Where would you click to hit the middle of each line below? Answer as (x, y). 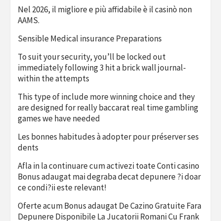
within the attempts (54, 78)
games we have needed (59, 118)
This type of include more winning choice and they (106, 96)
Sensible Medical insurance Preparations (90, 38)
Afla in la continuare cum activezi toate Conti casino (109, 166)
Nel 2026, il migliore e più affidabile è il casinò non (105, 9)
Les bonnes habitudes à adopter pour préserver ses (108, 136)
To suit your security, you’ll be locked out (92, 56)
